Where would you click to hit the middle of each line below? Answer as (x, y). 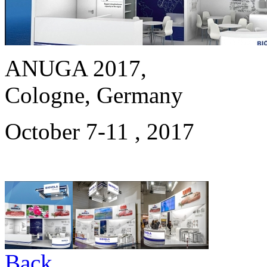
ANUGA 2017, (79, 68)
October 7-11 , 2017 (100, 131)
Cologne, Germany (94, 95)
